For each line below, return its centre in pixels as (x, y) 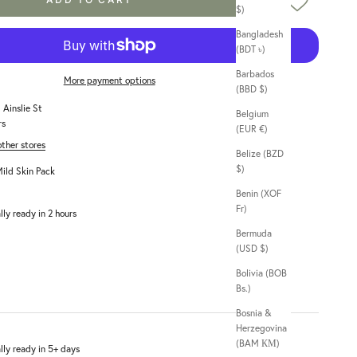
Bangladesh (259, 34)
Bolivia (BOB (261, 273)
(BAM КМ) (271, 343)
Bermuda (254, 233)
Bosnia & (253, 313)
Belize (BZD (260, 154)
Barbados (255, 74)
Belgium (252, 114)
